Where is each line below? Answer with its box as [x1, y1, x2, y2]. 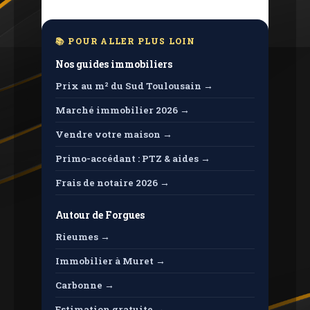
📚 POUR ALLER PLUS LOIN [55, 35, 196, 46]
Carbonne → [55, 279, 114, 291]
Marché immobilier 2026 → [55, 104, 190, 116]
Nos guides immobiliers [55, 57, 172, 71]
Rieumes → [55, 230, 110, 243]
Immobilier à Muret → [55, 255, 165, 267]
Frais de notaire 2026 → [55, 176, 170, 189]
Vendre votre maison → [55, 128, 172, 140]
